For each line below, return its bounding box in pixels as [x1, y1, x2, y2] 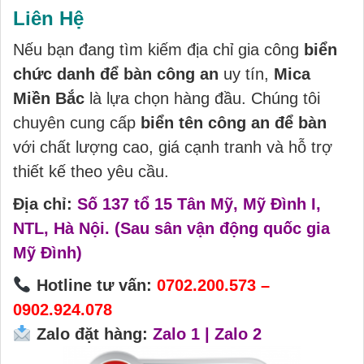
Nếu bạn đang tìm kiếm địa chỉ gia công [13, 41, 304, 58]
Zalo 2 [214, 325, 262, 343]
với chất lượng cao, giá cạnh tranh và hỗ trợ [13, 138, 332, 156]
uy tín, [219, 65, 274, 83]
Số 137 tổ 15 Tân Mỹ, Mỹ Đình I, [77, 195, 321, 213]
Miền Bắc [13, 89, 84, 107]
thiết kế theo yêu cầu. [13, 162, 169, 180]
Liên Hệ [13, 7, 84, 29]
